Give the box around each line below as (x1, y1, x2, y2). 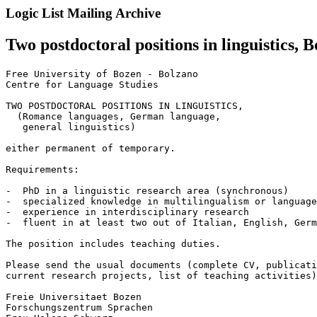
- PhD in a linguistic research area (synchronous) (6, 185, 289, 196)
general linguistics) (6, 121, 136, 132)
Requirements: (6, 163, 79, 175)
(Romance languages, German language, (6, 110, 221, 122)
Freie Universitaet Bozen (6, 291, 142, 302)
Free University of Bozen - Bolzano (6, 68, 198, 79)
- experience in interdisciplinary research (6, 206, 249, 217)
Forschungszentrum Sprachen (6, 301, 153, 313)
